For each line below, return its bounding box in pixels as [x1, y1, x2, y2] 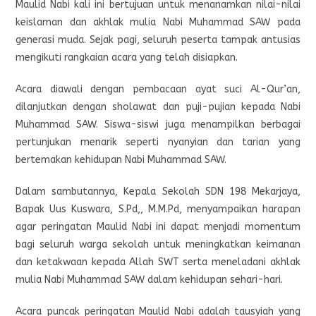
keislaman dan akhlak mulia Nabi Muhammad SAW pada [16, 16, 300, 29]
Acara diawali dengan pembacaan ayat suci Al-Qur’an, [16, 83, 300, 96]
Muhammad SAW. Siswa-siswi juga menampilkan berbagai [16, 119, 300, 131]
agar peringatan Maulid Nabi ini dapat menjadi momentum [16, 221, 300, 233]
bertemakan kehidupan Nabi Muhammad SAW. [16, 154, 227, 166]
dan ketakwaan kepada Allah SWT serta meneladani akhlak [16, 256, 300, 269]
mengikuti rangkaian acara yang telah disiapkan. [16, 51, 238, 64]
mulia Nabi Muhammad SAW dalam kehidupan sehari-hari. [16, 274, 284, 286]
